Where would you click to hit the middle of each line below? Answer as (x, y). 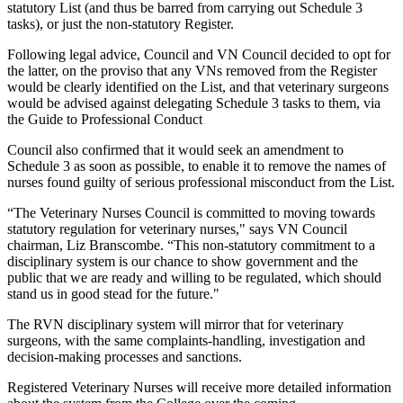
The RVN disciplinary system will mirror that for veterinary (175, 324)
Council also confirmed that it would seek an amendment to (175, 149)
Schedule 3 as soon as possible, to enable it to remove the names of (197, 166)
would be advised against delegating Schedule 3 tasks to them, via (194, 103)
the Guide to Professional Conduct (105, 119)
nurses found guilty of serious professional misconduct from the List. (201, 182)
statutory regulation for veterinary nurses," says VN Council (177, 228)
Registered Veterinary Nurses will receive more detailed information (199, 387)
